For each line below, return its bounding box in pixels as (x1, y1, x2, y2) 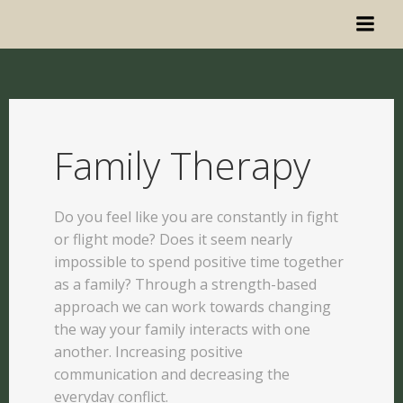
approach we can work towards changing (54, 297, 331, 317)
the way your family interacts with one (54, 319, 310, 339)
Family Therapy (54, 139, 310, 191)
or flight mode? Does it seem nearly (54, 229, 292, 249)
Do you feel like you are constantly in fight (54, 207, 338, 227)
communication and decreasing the (54, 364, 290, 384)
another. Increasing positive (54, 342, 243, 362)
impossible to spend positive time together (54, 252, 344, 272)
